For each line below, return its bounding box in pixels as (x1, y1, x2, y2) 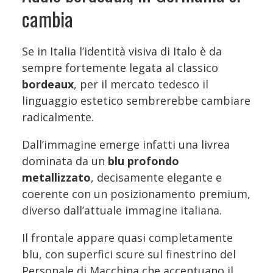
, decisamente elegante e (91, 169, 222, 185)
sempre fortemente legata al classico (22, 60, 218, 75)
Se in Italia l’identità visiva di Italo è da (22, 43, 222, 58)
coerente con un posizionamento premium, (22, 186, 250, 201)
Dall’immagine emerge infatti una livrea (22, 136, 230, 152)
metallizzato (22, 169, 91, 185)
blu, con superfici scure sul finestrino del (22, 246, 236, 261)
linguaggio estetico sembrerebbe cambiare (22, 93, 250, 108)
